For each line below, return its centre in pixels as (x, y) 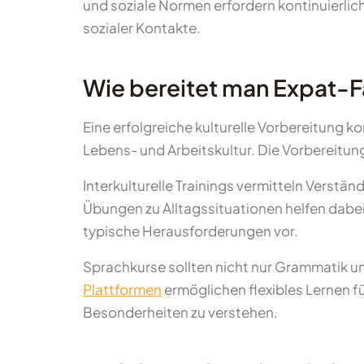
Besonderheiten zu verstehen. (180, 312)
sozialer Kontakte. (142, 28)
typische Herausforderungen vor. (191, 231)
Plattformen (122, 289)
